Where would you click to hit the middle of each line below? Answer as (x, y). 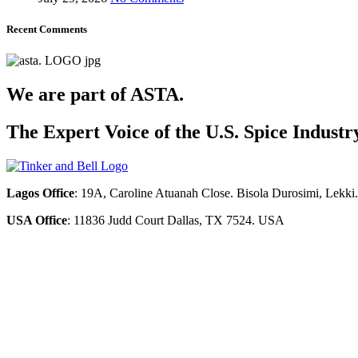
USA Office (37, 220)
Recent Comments (47, 29)
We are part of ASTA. (95, 94)
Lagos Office (40, 193)
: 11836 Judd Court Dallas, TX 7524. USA (176, 220)
